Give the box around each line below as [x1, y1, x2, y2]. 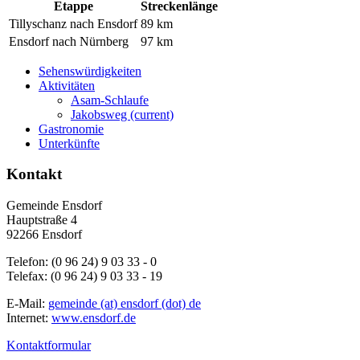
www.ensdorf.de [51, 311, 136, 325]
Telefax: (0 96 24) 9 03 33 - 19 [6, 269, 162, 284]
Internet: [6, 311, 51, 325]
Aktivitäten [39, 78, 95, 92]
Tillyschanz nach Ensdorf [9, 16, 137, 31]
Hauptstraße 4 [6, 213, 77, 227]
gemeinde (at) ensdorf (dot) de [48, 297, 201, 311]
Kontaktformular [6, 338, 91, 353]
